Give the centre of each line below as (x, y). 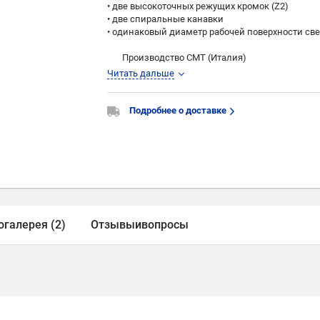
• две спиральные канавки (166, 19)
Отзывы (113, 225)
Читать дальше (141, 74)
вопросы (165, 225)
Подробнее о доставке (179, 111)
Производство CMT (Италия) (177, 58)
